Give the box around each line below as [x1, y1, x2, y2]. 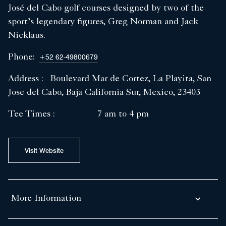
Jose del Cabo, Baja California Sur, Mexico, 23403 [8, 88, 200, 97]
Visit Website [25, 146, 64, 154]
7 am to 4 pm [97, 109, 149, 119]
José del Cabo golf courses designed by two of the [8, 4, 204, 13]
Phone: [8, 52, 39, 62]
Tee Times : [8, 109, 55, 119]
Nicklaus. [8, 31, 45, 40]
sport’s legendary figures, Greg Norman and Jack [8, 17, 198, 27]
